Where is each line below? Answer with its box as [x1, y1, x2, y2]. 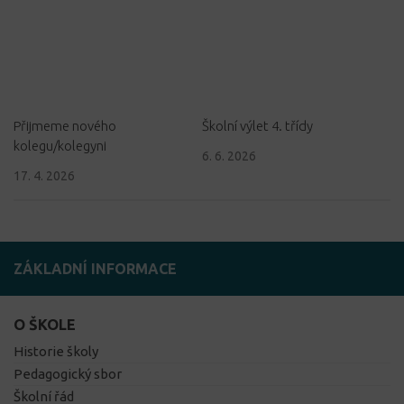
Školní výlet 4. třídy [202, 118, 313, 134]
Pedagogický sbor [14, 366, 122, 382]
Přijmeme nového [14, 118, 116, 134]
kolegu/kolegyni [14, 138, 106, 154]
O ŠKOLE [14, 317, 76, 334]
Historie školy [14, 344, 98, 360]
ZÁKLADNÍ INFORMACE [14, 261, 177, 278]
